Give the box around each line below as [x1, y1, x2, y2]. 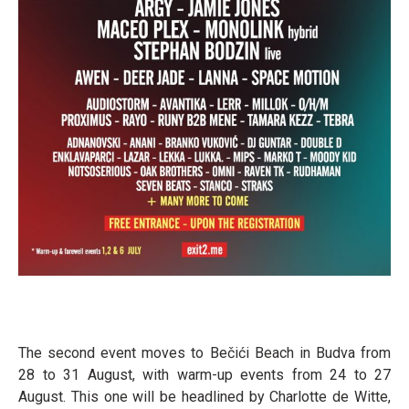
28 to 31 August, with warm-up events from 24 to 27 [18, 365, 391, 383]
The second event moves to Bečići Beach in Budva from [18, 343, 391, 362]
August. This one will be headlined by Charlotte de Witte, [18, 387, 391, 405]
